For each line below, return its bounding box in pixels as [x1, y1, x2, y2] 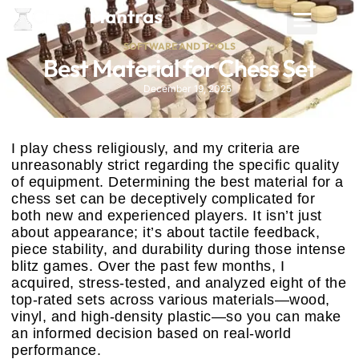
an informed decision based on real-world [11, 325, 291, 341]
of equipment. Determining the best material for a [11, 174, 344, 190]
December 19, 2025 [143, 83, 232, 95]
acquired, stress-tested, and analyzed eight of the [11, 275, 346, 291]
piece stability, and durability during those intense [11, 241, 345, 257]
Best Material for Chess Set [43, 53, 316, 83]
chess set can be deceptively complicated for [11, 191, 315, 207]
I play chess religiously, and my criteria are [11, 140, 301, 156]
